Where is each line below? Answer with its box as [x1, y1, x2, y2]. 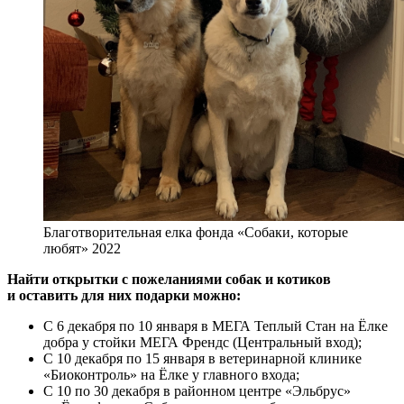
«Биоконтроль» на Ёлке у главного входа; [43, 367, 299, 383]
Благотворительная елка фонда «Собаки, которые [43, 225, 348, 241]
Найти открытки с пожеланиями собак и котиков [7, 271, 331, 288]
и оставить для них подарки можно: [7, 288, 241, 304]
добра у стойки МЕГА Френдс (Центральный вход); [43, 335, 362, 351]
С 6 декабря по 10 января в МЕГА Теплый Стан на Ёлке [43, 318, 388, 335]
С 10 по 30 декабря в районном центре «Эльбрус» [43, 383, 351, 399]
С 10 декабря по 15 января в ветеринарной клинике [43, 351, 362, 367]
